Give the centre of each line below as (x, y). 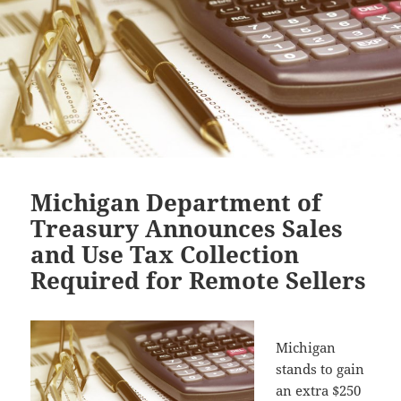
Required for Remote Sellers (199, 281)
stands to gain (320, 369)
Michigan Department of (176, 203)
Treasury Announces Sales (187, 229)
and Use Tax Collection (165, 255)
